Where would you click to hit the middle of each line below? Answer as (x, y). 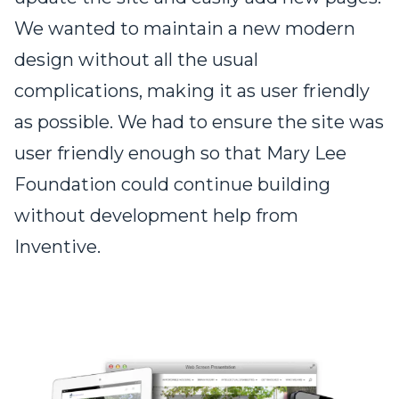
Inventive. (57, 247)
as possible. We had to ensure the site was (199, 122)
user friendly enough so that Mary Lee (180, 154)
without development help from (156, 216)
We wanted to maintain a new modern (185, 29)
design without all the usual (136, 60)
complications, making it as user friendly (192, 91)
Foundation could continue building (172, 185)
